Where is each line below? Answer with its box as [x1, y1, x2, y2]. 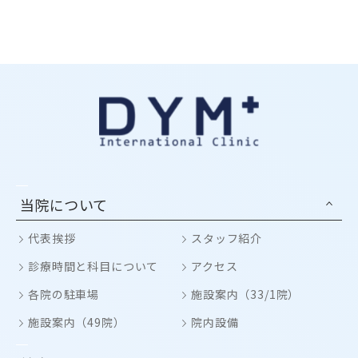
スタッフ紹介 [191, 230, 263, 246]
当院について [20, 194, 108, 215]
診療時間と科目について [28, 258, 159, 274]
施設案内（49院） [28, 314, 125, 330]
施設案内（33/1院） [191, 286, 300, 302]
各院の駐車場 [28, 286, 100, 302]
